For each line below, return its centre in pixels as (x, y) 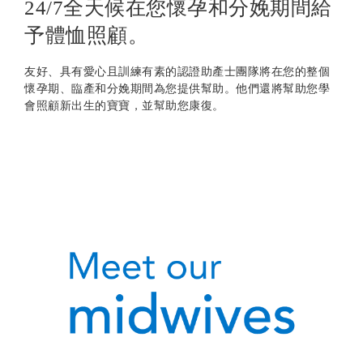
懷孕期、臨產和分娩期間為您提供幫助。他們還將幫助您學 (177, 88)
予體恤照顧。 (89, 36)
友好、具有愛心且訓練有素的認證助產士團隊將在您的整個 (177, 71)
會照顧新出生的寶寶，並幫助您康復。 (126, 105)
